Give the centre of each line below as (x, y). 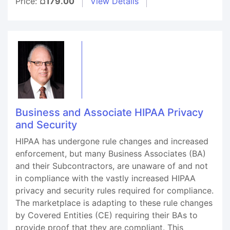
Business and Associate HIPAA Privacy (109, 112)
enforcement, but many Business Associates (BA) (111, 154)
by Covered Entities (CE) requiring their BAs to (107, 215)
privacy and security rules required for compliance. (114, 190)
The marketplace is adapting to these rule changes (114, 203)
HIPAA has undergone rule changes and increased (112, 141)
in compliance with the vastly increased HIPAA (106, 178)
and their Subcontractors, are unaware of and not (112, 166)
